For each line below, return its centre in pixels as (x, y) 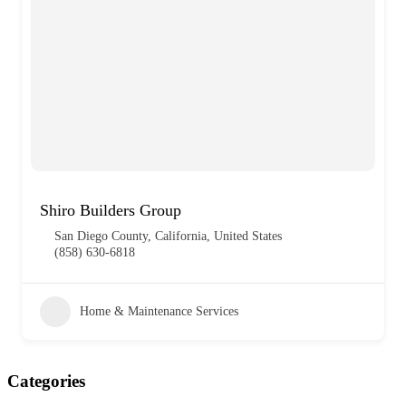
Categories (46, 381)
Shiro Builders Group (111, 210)
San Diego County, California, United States (168, 236)
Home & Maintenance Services (159, 311)
